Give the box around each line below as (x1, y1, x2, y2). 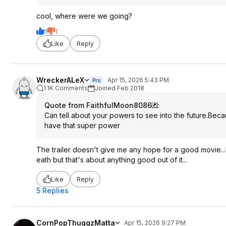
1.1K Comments (43, 84, 88, 92)
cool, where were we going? (36, 12, 132, 20)
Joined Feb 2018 (95, 84, 144, 92)
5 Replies (36, 186, 69, 195)
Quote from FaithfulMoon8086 (44, 101, 152, 109)
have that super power (44, 121, 120, 130)
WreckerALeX (36, 76, 84, 84)
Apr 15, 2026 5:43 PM (107, 76, 169, 84)
